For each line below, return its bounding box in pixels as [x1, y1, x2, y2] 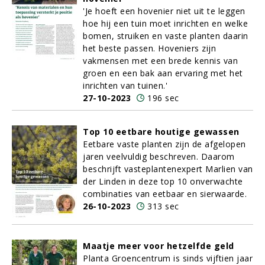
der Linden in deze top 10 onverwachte [83, 176, 243, 187]
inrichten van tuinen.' [83, 80, 167, 91]
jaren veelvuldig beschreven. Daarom [83, 151, 235, 162]
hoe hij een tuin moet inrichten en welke [83, 18, 248, 29]
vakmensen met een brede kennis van [83, 55, 238, 66]
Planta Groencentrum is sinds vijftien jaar [83, 253, 253, 264]
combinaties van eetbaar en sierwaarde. [83, 188, 247, 199]
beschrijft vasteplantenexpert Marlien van [83, 163, 253, 174]
